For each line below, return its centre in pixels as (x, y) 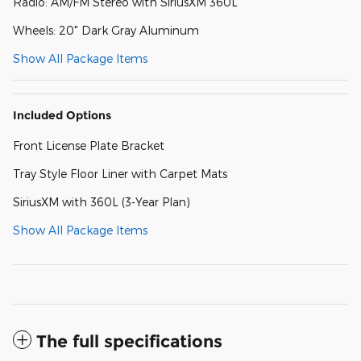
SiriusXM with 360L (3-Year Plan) (102, 201)
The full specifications (129, 341)
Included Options (62, 115)
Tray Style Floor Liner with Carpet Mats (120, 173)
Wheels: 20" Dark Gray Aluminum (106, 30)
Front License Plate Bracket (89, 145)
